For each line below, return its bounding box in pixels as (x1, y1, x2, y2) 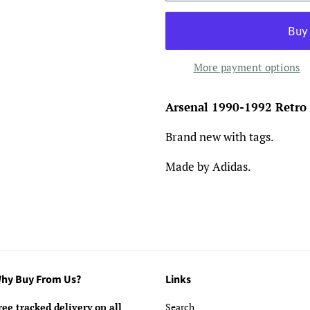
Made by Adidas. (165, 158, 253, 174)
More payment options (193, 60, 300, 74)
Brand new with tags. (165, 129, 276, 145)
